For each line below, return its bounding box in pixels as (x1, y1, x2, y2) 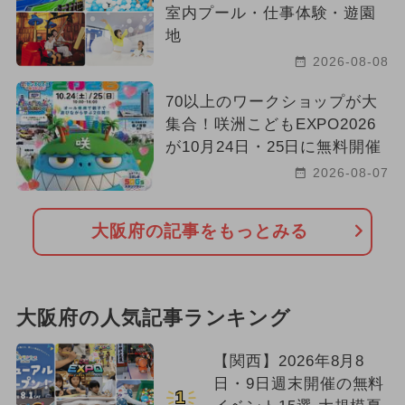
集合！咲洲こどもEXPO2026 (165, 115, 377, 133)
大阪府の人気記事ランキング (15, 306, 292, 329)
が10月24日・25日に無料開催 (165, 137, 382, 155)
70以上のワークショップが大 (165, 92, 379, 110)
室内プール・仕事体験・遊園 (165, 4, 377, 22)
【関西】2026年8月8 (212, 352, 365, 370)
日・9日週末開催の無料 (212, 374, 385, 392)
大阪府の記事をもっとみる (91, 221, 308, 241)
